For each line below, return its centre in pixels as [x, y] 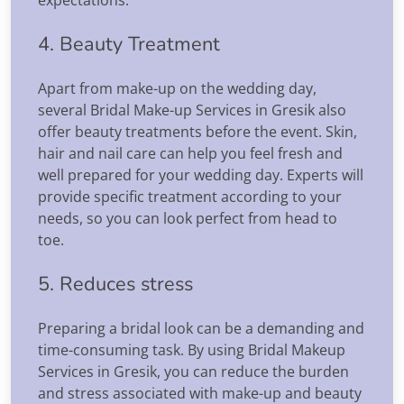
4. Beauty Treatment [129, 44]
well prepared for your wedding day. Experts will [201, 174]
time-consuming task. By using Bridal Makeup [192, 349]
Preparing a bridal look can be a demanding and [201, 328]
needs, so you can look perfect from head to [188, 218]
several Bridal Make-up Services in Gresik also [192, 110]
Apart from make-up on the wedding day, [177, 88]
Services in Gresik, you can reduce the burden [193, 371]
